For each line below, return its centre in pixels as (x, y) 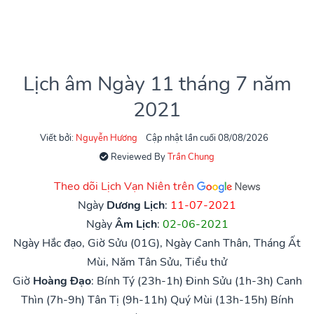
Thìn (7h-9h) (53, 300)
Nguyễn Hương (107, 138)
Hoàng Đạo (62, 281)
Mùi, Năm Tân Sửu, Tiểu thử (157, 262)
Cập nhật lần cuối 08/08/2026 (207, 138)
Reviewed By (138, 157)
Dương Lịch (136, 205)
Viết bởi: (58, 138)
